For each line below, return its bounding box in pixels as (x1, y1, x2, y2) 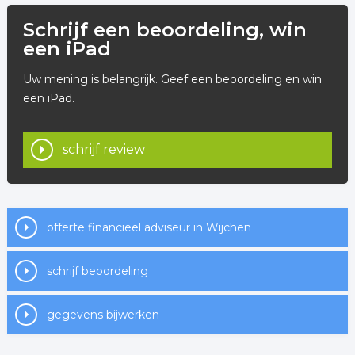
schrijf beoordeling (46, 264, 148, 278)
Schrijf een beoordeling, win (22, 18, 307, 41)
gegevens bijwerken (46, 307, 159, 322)
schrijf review (62, 142, 145, 157)
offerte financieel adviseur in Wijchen (46, 220, 251, 235)
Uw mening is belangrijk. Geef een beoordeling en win (22, 72, 322, 86)
